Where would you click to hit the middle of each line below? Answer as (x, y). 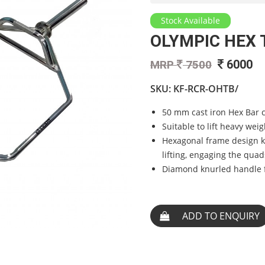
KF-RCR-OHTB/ (206, 88)
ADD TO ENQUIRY (221, 216)
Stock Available (190, 20)
